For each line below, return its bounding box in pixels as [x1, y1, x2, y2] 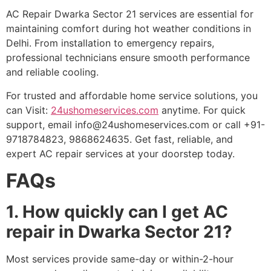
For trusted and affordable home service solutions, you [6, 89, 258, 102]
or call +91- [209, 118, 265, 131]
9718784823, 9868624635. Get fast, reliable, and [6, 132, 233, 145]
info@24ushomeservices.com [75, 118, 209, 131]
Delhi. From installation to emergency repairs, [6, 37, 214, 50]
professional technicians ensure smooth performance [6, 51, 250, 64]
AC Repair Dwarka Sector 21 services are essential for [6, 8, 253, 21]
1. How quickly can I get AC [6, 201, 228, 222]
